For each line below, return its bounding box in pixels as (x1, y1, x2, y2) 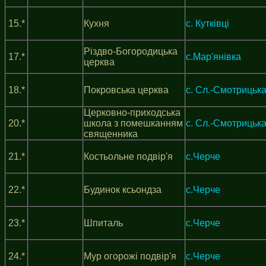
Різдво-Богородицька (84, 46, 178, 56)
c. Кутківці (186, 18, 229, 28)
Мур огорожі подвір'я (84, 251, 176, 261)
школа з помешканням (84, 118, 183, 128)
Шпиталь (84, 218, 123, 228)
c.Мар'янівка (186, 52, 241, 62)
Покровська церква (84, 85, 169, 95)
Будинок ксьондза (84, 185, 161, 195)
